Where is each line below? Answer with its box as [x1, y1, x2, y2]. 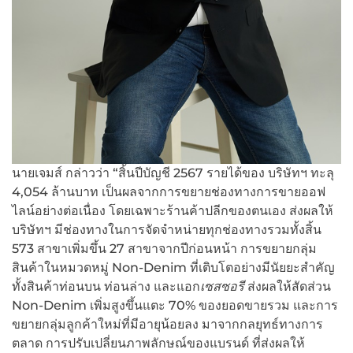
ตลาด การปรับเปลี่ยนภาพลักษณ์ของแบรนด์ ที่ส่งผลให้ [12, 336, 305, 351]
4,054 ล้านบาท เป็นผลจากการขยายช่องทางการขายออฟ [12, 184, 325, 200]
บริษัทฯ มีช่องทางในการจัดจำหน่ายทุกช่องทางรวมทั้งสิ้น [12, 222, 321, 238]
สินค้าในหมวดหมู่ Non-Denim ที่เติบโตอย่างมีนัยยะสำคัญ [12, 260, 335, 276]
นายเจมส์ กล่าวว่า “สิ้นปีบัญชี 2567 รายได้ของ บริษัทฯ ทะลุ [12, 165, 334, 181]
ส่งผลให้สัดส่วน [247, 279, 331, 295]
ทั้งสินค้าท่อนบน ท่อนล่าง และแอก [12, 279, 200, 295]
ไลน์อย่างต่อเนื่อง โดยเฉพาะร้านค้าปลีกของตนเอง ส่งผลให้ [12, 203, 333, 219]
